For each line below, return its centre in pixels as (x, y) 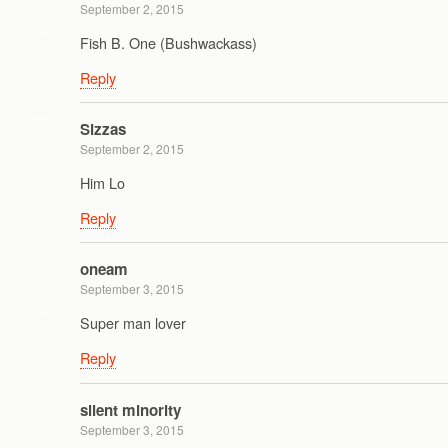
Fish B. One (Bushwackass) (168, 42)
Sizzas (103, 129)
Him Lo (102, 182)
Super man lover (133, 322)
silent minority (130, 409)
